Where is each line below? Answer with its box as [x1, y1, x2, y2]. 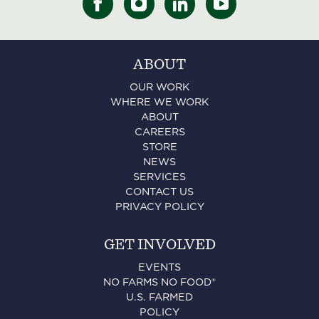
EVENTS [138, 262, 181, 273]
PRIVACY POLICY [115, 202, 204, 213]
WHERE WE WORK [110, 97, 209, 108]
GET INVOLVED [103, 237, 216, 253]
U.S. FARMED [126, 292, 193, 303]
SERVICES [133, 172, 186, 183]
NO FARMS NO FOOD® [103, 277, 216, 288]
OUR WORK [130, 82, 189, 93]
